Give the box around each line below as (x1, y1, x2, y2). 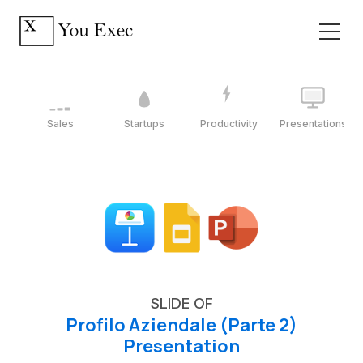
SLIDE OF (150, 295, 213, 312)
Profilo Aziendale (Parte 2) (66, 313, 297, 337)
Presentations (279, 117, 347, 130)
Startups (124, 117, 164, 130)
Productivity (199, 117, 258, 130)
